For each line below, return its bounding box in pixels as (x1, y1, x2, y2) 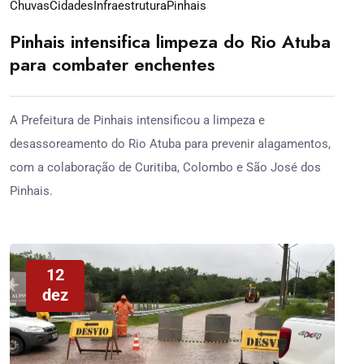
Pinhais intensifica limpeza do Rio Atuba (10, 28, 331, 54)
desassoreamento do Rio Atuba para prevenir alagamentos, (10, 136, 331, 151)
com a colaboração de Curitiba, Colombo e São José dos (10, 159, 321, 175)
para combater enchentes (10, 50, 215, 77)
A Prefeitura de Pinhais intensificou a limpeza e (10, 112, 265, 128)
